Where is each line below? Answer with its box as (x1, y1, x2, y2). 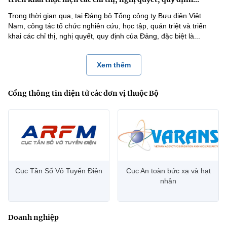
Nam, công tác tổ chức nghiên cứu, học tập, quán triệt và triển (8, 22, 207, 30)
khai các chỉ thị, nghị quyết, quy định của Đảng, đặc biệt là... (8, 32, 200, 40)
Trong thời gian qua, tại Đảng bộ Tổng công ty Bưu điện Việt (8, 12, 201, 20)
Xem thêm (96, 61, 131, 69)
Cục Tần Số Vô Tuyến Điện (15, 167, 102, 175)
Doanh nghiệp (8, 213, 59, 222)
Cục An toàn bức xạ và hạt (126, 167, 211, 175)
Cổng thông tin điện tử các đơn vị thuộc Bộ (8, 89, 159, 98)
